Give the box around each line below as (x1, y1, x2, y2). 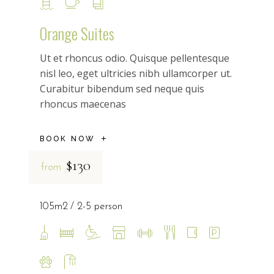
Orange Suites (39, 22, 114, 45)
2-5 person (76, 201, 122, 212)
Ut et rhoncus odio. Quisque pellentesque (39, 51, 229, 65)
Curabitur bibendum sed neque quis (39, 82, 204, 96)
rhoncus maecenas (39, 97, 126, 111)
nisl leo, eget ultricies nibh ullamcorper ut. (39, 67, 232, 81)
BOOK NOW (39, 135, 95, 144)
